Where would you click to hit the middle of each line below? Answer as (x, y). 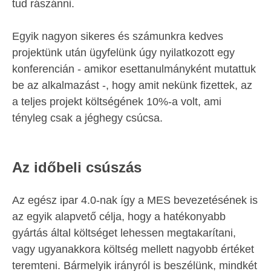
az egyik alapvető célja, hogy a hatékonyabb (119, 217)
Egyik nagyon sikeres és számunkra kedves (118, 37)
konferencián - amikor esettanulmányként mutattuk (134, 69)
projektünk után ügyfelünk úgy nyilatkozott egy (123, 53)
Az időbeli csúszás (77, 168)
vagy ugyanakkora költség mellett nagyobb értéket (133, 250)
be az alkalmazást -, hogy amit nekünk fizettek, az (132, 86)
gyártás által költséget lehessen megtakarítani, (124, 233)
